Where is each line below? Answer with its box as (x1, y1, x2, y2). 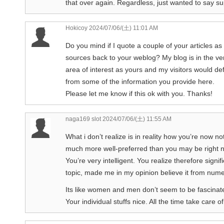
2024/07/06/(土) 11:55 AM (101, 115, 171, 122)
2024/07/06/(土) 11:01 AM (87, 24, 158, 31)
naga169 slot (65, 115, 101, 122)
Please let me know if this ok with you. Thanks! (65, 89, 212, 97)
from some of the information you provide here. (65, 77, 214, 85)
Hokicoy (65, 24, 87, 31)
